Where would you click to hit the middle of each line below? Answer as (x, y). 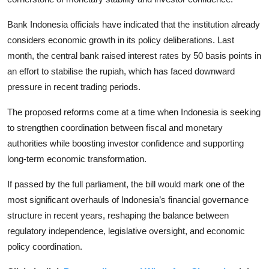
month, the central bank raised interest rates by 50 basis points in (134, 56)
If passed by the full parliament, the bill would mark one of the (126, 184)
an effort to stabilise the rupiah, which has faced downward (121, 71)
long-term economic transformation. (77, 159)
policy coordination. (45, 247)
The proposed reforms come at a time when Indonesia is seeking (134, 112)
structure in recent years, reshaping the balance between (118, 216)
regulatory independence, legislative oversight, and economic (126, 231)
